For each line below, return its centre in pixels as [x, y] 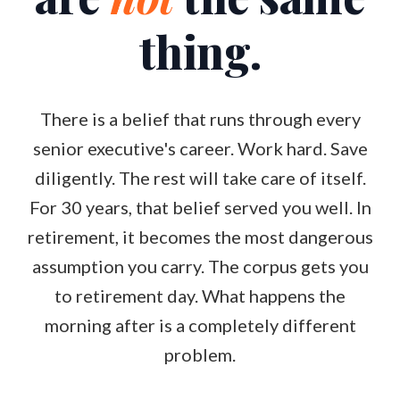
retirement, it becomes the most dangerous [200, 237]
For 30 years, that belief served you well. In [200, 207]
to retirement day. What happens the [200, 296]
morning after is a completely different [200, 325]
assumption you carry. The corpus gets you [200, 266]
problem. [200, 354]
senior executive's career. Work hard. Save [200, 148]
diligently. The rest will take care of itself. [200, 178]
